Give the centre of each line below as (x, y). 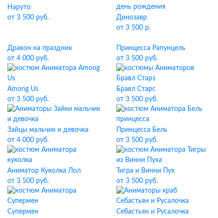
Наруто (19, 7)
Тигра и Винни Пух (145, 171)
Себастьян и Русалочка (153, 211)
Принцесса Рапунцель (151, 48)
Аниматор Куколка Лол (44, 171)
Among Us (23, 89)
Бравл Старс (136, 89)
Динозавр (132, 17)
